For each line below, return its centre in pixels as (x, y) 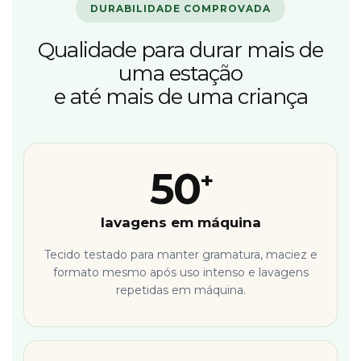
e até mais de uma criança (180, 97)
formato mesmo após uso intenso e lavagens (180, 273)
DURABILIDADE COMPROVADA (180, 9)
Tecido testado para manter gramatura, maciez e (180, 255)
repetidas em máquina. (180, 290)
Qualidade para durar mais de (180, 50)
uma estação (180, 74)
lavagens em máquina (180, 223)
